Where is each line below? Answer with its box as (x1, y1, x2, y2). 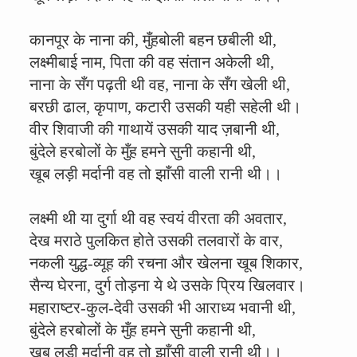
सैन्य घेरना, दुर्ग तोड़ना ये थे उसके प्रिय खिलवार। (29, 277, 305, 294)
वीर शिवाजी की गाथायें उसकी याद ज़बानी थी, (29, 120, 280, 138)
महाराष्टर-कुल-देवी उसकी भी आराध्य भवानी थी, (29, 299, 296, 316)
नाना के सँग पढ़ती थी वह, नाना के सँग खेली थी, (29, 76, 290, 93)
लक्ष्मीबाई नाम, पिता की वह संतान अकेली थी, (29, 53, 274, 71)
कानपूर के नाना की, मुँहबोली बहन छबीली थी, (29, 31, 277, 49)
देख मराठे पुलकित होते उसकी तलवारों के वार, (29, 232, 283, 249)
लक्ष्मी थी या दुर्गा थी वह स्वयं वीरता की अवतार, (29, 210, 287, 227)
